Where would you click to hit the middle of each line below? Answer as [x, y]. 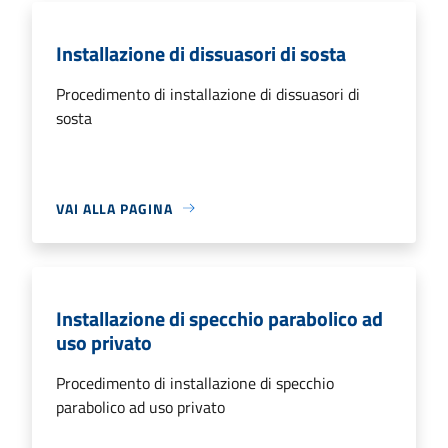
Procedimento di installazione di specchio [195, 382]
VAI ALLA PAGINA [114, 208]
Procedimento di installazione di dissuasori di [208, 93]
